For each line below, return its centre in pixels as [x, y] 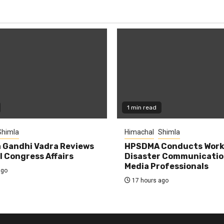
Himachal [139, 132]
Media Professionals [166, 166]
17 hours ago [149, 180]
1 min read [142, 107]
